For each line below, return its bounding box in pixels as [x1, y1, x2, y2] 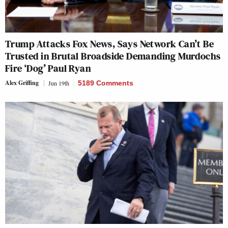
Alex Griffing [5, 78, 39, 87]
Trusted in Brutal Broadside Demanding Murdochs [5, 48, 221, 63]
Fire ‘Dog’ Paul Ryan [5, 61, 91, 75]
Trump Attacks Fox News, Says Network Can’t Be [5, 36, 214, 51]
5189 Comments [78, 78, 133, 87]
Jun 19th [48, 78, 69, 87]
